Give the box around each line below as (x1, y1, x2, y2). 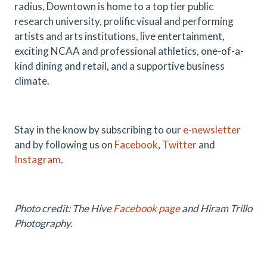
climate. (14, 74, 49, 87)
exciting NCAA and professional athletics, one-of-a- (14, 45, 244, 57)
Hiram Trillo (200, 202, 252, 215)
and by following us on (14, 138, 114, 151)
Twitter (162, 138, 197, 151)
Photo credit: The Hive (14, 202, 113, 215)
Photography (14, 217, 70, 229)
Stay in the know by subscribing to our (14, 123, 183, 136)
